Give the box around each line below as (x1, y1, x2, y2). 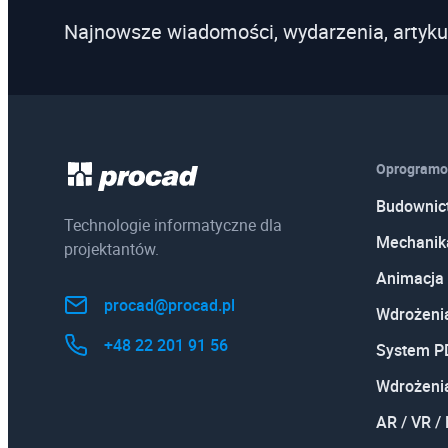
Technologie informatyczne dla (64, 214, 282, 236)
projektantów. (64, 238, 159, 260)
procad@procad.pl (104, 294, 235, 316)
